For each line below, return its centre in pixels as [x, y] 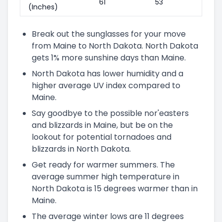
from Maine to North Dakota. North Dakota [115, 46]
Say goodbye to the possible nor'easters [110, 113]
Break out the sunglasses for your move [109, 34]
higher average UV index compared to [106, 85]
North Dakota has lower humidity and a [108, 73]
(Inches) [43, 7]
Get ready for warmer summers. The [103, 165]
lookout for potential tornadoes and [102, 137]
